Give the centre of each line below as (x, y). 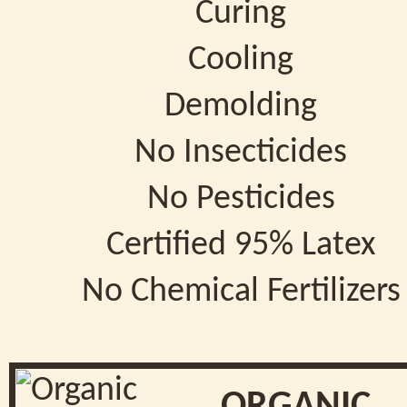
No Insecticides (241, 153)
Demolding (241, 107)
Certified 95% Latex (241, 246)
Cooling (241, 60)
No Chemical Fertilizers (241, 292)
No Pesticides (241, 199)
